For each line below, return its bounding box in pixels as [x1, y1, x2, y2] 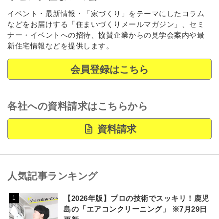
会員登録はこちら [70, 64, 149, 75]
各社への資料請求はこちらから [7, 100, 148, 111]
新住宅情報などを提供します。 [7, 41, 113, 50]
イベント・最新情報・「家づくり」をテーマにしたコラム [7, 9, 204, 18]
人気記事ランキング [7, 170, 98, 181]
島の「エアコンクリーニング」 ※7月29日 [64, 205, 207, 213]
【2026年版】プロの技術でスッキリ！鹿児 [64, 194, 209, 202]
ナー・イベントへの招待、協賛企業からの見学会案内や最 [7, 30, 204, 39]
